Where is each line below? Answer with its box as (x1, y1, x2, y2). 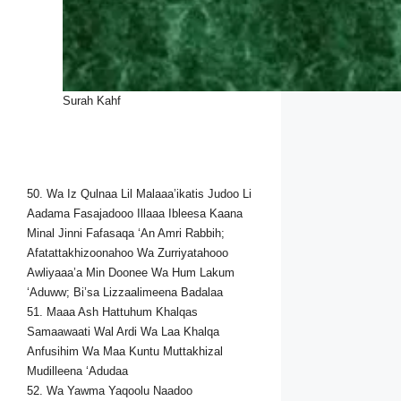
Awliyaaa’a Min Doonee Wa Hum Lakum (27, 266, 235, 280)
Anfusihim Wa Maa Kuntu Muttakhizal (27, 345, 223, 359)
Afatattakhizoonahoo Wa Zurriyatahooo (27, 246, 228, 260)
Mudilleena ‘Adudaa (27, 364, 128, 379)
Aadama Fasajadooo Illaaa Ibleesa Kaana (27, 207, 243, 221)
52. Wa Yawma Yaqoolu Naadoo (27, 384, 192, 398)
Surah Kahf (63, 94, 121, 108)
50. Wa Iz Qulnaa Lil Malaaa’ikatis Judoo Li (27, 187, 252, 201)
